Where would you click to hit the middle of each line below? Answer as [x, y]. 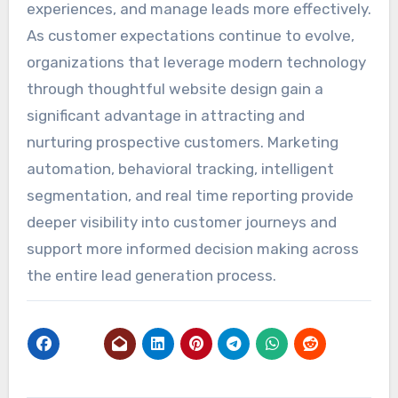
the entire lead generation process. [151, 275]
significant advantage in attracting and [165, 115]
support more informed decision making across [192, 248]
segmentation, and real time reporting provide [190, 195]
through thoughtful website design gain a [175, 88]
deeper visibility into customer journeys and [181, 222]
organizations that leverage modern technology [196, 62]
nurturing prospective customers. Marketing [182, 142]
